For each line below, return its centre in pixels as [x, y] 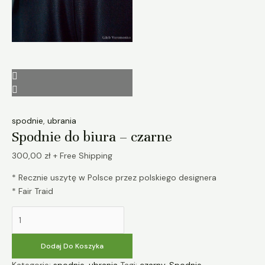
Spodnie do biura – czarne [92, 136]
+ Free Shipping [83, 156]
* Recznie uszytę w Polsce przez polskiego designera [114, 178]
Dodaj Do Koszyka [72, 246]
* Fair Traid [33, 191]
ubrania [62, 120]
